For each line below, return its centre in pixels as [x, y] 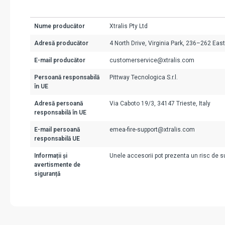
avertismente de [57, 165]
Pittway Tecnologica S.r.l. [144, 78]
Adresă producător [61, 43]
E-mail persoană [57, 130]
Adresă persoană [59, 104]
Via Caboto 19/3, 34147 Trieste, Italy [160, 104]
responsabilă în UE [60, 113]
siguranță [47, 174]
